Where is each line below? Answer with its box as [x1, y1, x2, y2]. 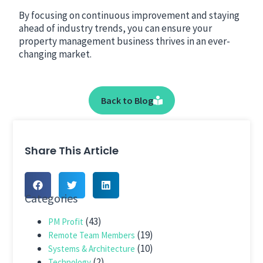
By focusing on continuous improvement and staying [19, 9, 240, 22]
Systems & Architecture [48, 243, 136, 255]
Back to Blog [100, 94, 153, 106]
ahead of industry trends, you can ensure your [19, 22, 213, 35]
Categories [25, 191, 78, 206]
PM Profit [48, 216, 84, 228]
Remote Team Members [48, 230, 136, 241]
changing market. [19, 48, 92, 61]
